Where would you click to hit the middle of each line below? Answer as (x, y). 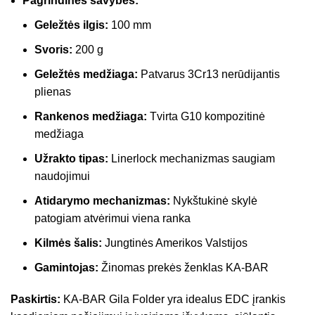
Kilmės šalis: (68, 243)
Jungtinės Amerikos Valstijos (175, 243)
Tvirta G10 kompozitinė (206, 116)
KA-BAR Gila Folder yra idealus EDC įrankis (173, 299)
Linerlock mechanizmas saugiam (192, 158)
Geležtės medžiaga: (86, 74)
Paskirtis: (36, 299)
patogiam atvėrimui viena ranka (112, 218)
